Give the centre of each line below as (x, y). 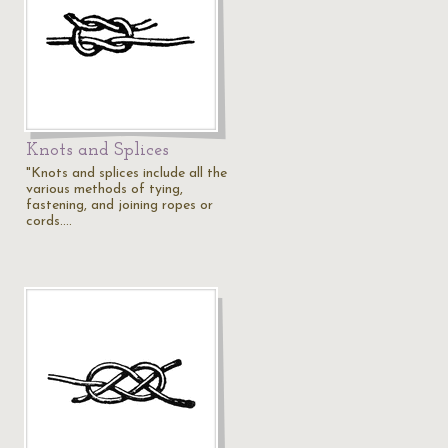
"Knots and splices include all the (126, 173)
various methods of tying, (104, 189)
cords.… (49, 221)
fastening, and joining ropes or (119, 205)
